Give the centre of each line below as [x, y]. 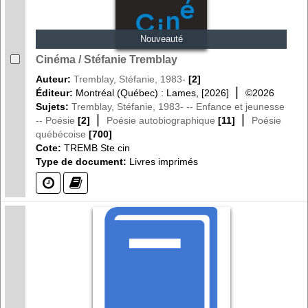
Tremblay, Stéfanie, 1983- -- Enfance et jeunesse [178, 106]
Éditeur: [56, 92]
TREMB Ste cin [97, 147]
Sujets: [54, 106]
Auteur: [55, 79]
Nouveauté [161, 39]
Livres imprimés [162, 161]
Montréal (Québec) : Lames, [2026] [152, 92]
